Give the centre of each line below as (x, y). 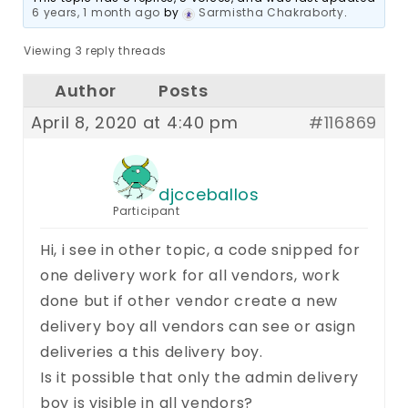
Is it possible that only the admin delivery (200, 377)
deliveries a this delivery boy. (152, 352)
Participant (147, 210)
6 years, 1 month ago (97, 12)
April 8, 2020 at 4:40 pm (135, 122)
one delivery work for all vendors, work (190, 275)
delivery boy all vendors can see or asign (198, 326)
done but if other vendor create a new (189, 301)
